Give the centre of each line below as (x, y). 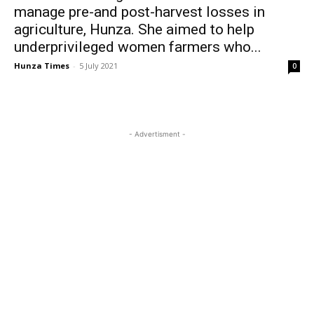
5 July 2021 (98, 66)
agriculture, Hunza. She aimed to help (134, 29)
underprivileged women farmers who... (138, 47)
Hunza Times (42, 66)
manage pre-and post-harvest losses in (139, 12)
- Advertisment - (157, 134)
